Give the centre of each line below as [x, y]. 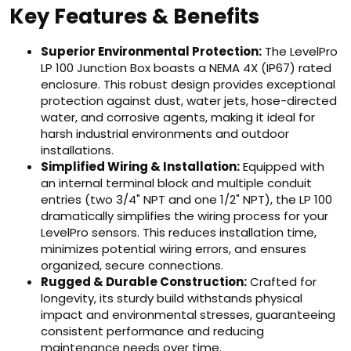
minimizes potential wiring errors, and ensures [174, 249]
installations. [77, 150]
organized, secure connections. [132, 265]
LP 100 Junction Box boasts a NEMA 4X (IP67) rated [186, 68]
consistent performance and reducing [152, 331]
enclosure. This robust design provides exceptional [188, 84]
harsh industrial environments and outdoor [165, 134]
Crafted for [282, 282]
